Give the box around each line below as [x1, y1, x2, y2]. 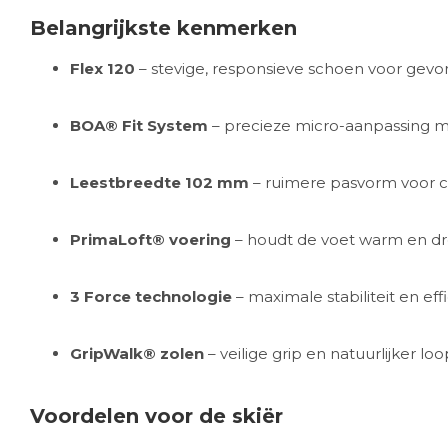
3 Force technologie [70, 287, 232, 306]
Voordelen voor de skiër [30, 404, 283, 428]
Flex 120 [70, 59, 135, 78]
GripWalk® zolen [70, 344, 204, 363]
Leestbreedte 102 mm [70, 173, 249, 192]
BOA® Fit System [70, 116, 208, 135]
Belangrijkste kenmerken [30, 16, 297, 40]
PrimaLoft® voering [70, 230, 231, 249]
